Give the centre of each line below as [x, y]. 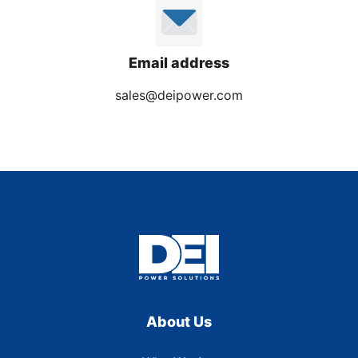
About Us [179, 322]
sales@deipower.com [179, 95]
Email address [179, 62]
